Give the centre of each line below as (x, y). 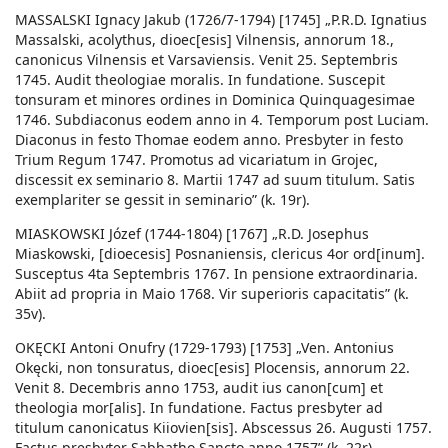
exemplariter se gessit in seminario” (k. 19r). (162, 200)
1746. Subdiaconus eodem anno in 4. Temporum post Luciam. (222, 120)
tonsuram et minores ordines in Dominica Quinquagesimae (215, 100)
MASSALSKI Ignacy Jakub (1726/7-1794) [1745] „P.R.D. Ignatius (221, 20)
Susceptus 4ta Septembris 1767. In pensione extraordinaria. (216, 274)
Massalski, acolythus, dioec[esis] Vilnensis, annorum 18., (204, 40)
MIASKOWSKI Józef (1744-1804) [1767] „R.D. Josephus (192, 234)
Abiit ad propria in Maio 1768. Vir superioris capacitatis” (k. (212, 294)
